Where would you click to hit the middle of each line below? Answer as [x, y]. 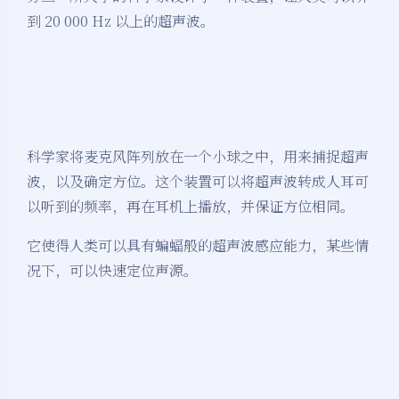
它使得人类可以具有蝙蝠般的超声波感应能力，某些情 [198, 246]
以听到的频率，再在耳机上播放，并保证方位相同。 [191, 207]
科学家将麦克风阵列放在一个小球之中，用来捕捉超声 [198, 157]
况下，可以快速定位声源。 [112, 271]
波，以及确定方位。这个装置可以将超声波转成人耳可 [198, 182]
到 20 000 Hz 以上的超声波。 [121, 21]
